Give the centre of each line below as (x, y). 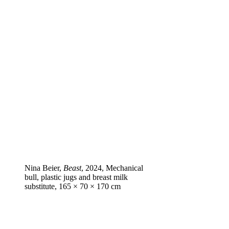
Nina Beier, (44, 168)
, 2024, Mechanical (112, 168)
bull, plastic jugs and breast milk (76, 177)
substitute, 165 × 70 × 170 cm (73, 187)
